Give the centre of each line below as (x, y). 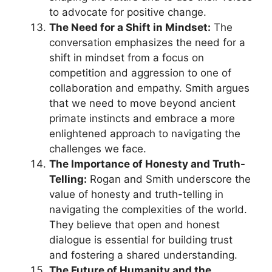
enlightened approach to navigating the (145, 133)
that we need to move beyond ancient (142, 103)
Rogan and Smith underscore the (169, 179)
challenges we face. (98, 148)
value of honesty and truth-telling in (136, 194)
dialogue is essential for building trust (141, 240)
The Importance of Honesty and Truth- (147, 164)
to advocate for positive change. (128, 12)
